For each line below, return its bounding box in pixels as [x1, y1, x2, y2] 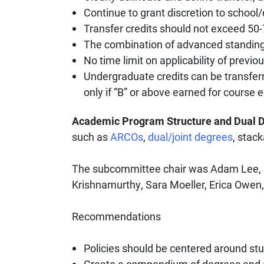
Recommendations [72, 209, 161, 224]
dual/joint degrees [148, 130, 233, 144]
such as [72, 130, 110, 144]
